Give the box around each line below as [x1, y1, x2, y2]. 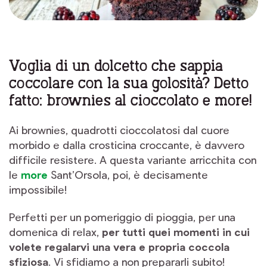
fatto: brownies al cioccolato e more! [9, 88, 252, 110]
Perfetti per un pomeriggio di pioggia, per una [9, 210, 235, 224]
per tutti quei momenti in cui [102, 225, 250, 239]
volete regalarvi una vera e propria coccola [9, 240, 229, 254]
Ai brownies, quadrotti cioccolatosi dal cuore [9, 123, 229, 136]
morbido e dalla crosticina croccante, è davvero [9, 138, 244, 151]
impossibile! [9, 182, 67, 196]
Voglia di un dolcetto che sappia [9, 54, 223, 75]
